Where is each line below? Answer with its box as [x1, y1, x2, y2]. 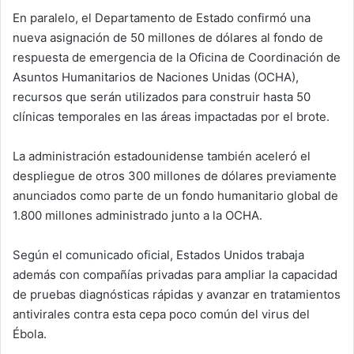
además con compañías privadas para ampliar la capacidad [13, 267, 337, 283]
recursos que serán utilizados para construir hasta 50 [13, 89, 311, 105]
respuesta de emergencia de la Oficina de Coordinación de [13, 50, 341, 66]
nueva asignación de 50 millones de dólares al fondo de [13, 30, 323, 46]
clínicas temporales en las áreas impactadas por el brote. [13, 109, 330, 125]
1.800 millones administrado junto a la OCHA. [13, 208, 262, 224]
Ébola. [13, 326, 47, 342]
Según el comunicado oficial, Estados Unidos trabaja [13, 247, 304, 263]
